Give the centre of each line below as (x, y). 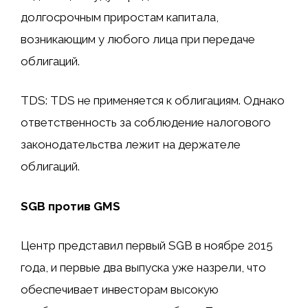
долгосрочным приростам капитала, (120, 17)
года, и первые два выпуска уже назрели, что (143, 268)
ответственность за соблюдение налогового (146, 123)
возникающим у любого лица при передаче (138, 39)
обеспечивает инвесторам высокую (120, 290)
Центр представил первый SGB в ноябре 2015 (147, 246)
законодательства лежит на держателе (131, 145)
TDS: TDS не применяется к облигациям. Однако (153, 101)
